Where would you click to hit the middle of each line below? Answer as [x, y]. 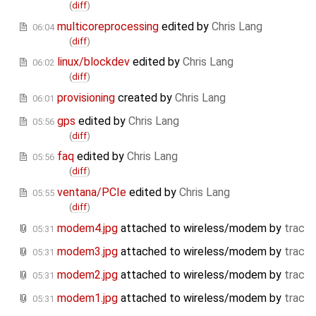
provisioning [86, 97]
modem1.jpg [87, 298]
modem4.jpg [87, 228]
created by [145, 97]
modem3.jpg [87, 251]
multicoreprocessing [108, 26]
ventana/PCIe [92, 192]
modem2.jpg [87, 274]
